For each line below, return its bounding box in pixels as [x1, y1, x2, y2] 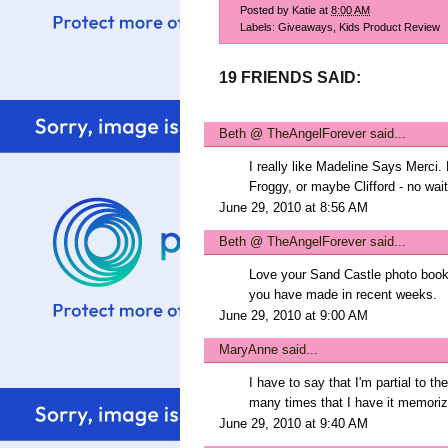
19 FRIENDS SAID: [219, 68, 361, 86]
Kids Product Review [339, 20, 440, 33]
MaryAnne [219, 342, 278, 357]
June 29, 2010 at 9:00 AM [219, 308, 368, 323]
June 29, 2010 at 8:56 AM [219, 200, 368, 215]
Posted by [240, 3, 292, 16]
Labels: [240, 20, 278, 33]
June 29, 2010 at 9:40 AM [219, 416, 368, 431]
